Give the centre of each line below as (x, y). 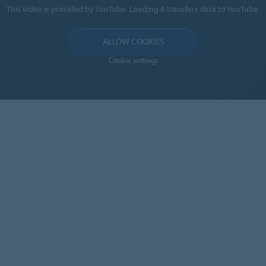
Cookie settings (133, 60)
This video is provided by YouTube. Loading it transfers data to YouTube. (133, 9)
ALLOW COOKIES (133, 41)
